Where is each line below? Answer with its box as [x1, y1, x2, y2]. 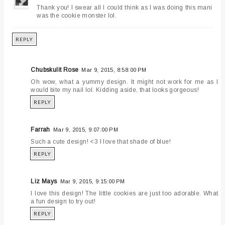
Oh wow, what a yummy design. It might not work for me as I [31, 78, 218, 85]
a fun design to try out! [31, 197, 96, 205]
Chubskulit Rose [31, 66, 79, 73]
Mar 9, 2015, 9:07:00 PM [53, 126, 119, 133]
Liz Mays [31, 177, 57, 185]
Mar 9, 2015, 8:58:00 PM [81, 66, 147, 73]
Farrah [31, 126, 50, 133]
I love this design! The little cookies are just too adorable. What [31, 189, 218, 197]
